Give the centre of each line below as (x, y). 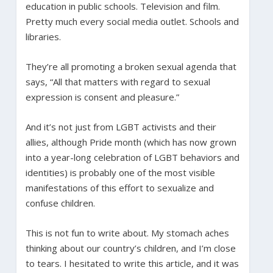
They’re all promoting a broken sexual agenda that (131, 66)
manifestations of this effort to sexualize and (119, 187)
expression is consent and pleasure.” (102, 97)
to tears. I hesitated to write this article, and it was (132, 263)
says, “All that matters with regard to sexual (118, 81)
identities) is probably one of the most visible (120, 172)
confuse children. (60, 203)
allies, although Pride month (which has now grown (131, 142)
